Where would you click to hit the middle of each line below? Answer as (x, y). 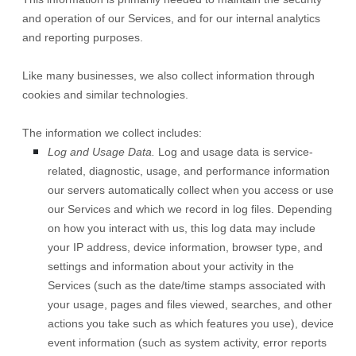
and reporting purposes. (83, 37)
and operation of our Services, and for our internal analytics (171, 18)
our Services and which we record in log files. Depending (190, 209)
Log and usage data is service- (234, 152)
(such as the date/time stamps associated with (210, 285)
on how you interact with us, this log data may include (182, 228)
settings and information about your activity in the (171, 266)
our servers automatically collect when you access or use (191, 190)
